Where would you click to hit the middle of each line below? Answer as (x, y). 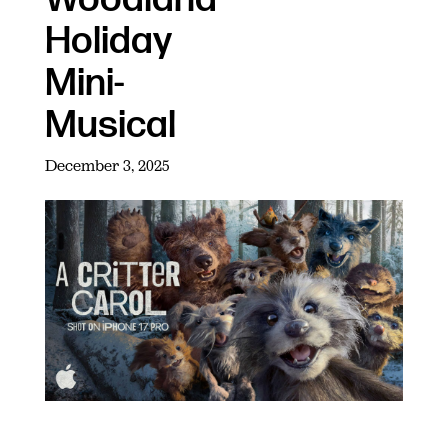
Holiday (108, 41)
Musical (110, 125)
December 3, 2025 (107, 165)
